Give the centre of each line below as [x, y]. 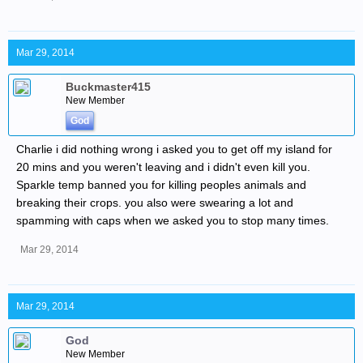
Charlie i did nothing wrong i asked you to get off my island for [174, 149]
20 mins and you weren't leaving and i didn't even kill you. [163, 167]
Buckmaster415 [108, 87]
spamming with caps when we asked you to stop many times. [173, 220]
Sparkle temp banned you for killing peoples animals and [161, 185]
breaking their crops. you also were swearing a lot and [155, 203]
